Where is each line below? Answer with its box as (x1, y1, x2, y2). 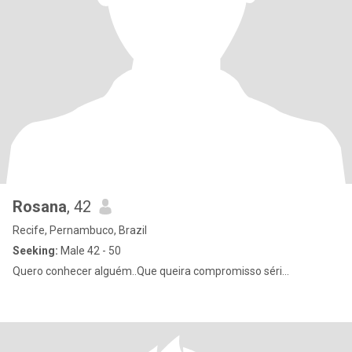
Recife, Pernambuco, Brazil (13, 224, 147, 236)
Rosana (13, 197, 67, 216)
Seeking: (13, 244, 58, 257)
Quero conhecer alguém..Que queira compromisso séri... (13, 265, 289, 277)
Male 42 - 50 (58, 244, 121, 257)
